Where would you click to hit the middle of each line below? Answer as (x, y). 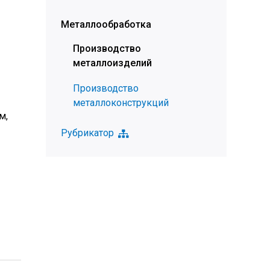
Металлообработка (106, 24)
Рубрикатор (87, 133)
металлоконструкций (121, 103)
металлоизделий (112, 63)
